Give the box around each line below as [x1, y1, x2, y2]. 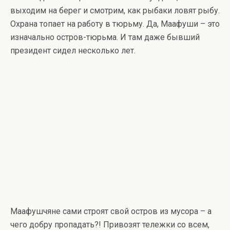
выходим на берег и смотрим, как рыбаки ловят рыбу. [10, 5, 220, 15]
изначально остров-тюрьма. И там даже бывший [10, 32, 200, 42]
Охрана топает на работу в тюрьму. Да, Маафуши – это [10, 18, 220, 29]
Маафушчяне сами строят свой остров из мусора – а [10, 206, 212, 217]
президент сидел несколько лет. [10, 45, 136, 55]
